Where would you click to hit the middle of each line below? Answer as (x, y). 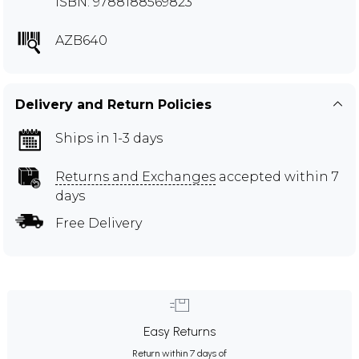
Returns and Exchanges (135, 176)
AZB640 (81, 40)
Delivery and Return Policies (113, 104)
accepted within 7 (277, 176)
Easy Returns (179, 331)
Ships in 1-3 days (109, 138)
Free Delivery (99, 223)
